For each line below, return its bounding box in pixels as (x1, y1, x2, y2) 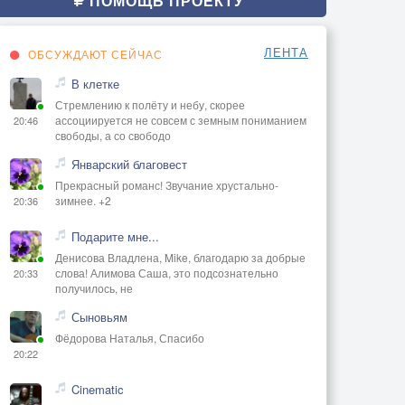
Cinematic (71, 380, 124, 398)
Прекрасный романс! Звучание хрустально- (55, 176, 278, 193)
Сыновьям (71, 307, 127, 325)
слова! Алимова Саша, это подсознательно (55, 264, 278, 280)
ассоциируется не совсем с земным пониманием (55, 111, 306, 127)
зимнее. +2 (55, 192, 111, 208)
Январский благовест (71, 155, 187, 173)
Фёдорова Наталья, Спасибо (55, 329, 204, 345)
